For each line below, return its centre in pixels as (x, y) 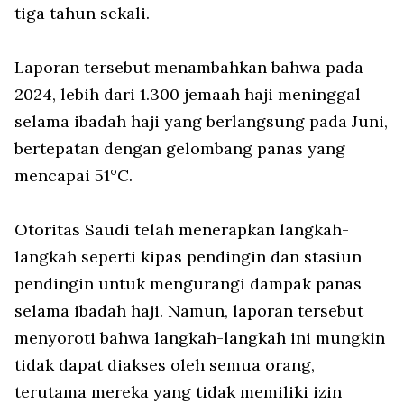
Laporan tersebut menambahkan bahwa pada (189, 67)
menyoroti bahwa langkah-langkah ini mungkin (200, 338)
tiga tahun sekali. (82, 13)
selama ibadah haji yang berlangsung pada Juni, (201, 121)
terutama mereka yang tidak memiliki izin (178, 392)
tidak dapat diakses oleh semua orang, (165, 365)
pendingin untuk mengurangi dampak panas (188, 284)
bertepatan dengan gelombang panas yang (180, 148)
